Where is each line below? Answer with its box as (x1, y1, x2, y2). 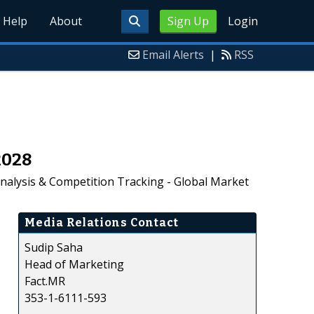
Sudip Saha (25, 239, 83, 255)
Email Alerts (142, 47, 204, 62)
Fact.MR (25, 273, 65, 289)
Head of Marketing (25, 256, 124, 272)
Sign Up (167, 13, 209, 29)
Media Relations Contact (25, 215, 179, 229)
